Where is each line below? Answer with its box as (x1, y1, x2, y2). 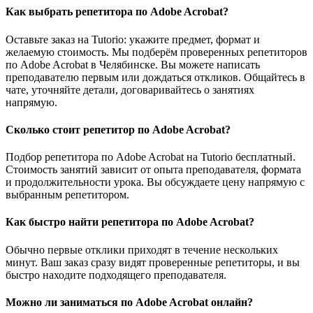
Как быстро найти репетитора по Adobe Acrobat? (6, 216, 254, 228)
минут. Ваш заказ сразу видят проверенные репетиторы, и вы (6, 256, 300, 268)
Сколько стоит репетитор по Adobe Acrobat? (6, 123, 231, 136)
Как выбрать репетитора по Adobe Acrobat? (6, 6, 228, 18)
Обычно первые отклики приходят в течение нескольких (6, 243, 278, 256)
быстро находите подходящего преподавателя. (6, 268, 226, 281)
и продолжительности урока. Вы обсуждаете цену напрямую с (6, 176, 305, 189)
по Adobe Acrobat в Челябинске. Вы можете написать (6, 58, 260, 71)
